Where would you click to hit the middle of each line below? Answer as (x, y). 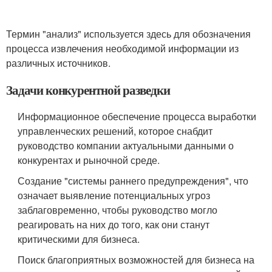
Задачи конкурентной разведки (88, 90)
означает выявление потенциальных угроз (114, 195)
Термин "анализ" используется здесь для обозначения (128, 33)
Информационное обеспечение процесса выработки (137, 116)
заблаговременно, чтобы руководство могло (118, 209)
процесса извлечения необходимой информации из (122, 48)
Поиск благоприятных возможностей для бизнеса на (136, 259)
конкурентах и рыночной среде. (89, 160)
